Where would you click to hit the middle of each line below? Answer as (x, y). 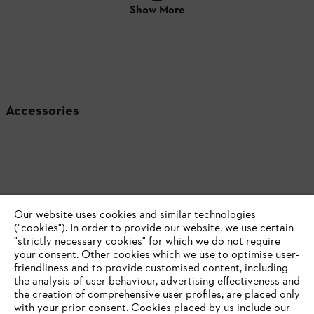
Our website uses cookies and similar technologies (135, 215)
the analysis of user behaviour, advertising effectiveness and (157, 282)
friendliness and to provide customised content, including (151, 268)
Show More (157, 10)
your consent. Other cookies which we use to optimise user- (157, 255)
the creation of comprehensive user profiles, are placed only (157, 295)
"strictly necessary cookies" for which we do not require (147, 242)
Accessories (42, 111)
